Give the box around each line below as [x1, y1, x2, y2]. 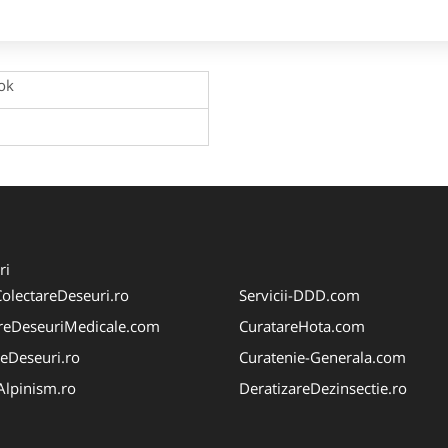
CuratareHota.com [239, 315, 365, 336]
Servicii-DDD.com [239, 284, 360, 305]
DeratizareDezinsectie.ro [239, 377, 407, 398]
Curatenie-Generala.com [239, 346, 406, 367]
